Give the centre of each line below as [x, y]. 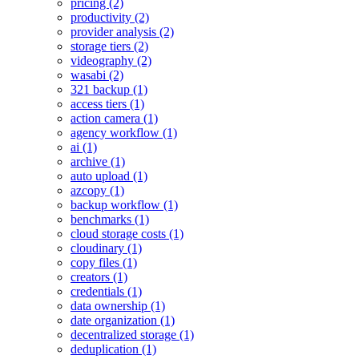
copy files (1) [104, 262]
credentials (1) [106, 291]
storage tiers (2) [109, 46]
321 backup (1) [109, 89]
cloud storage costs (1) [127, 234]
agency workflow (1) [124, 133]
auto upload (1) [109, 176]
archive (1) [98, 161]
